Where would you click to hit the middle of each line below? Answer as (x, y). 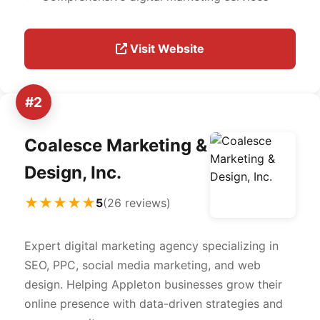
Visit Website (166, 49)
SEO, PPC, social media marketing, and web (142, 265)
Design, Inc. (73, 172)
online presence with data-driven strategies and (154, 304)
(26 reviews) (137, 202)
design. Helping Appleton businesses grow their (153, 284)
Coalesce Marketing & (116, 145)
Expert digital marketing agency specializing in (151, 246)
